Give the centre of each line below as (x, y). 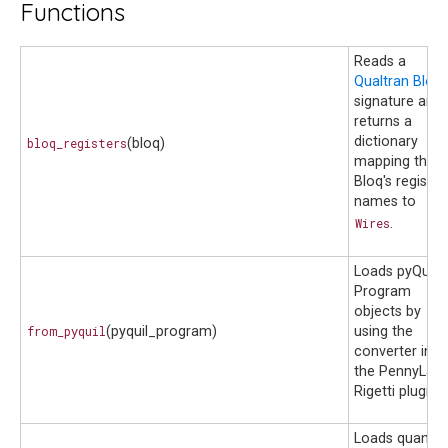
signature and (398, 102)
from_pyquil (66, 331)
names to (385, 202)
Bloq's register (399, 182)
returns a (383, 122)
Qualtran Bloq (398, 82)
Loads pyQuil (395, 272)
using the (383, 332)
